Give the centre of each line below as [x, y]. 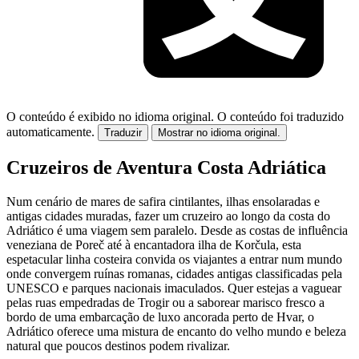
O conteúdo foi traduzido [280, 117]
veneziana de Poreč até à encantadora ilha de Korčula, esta [154, 245]
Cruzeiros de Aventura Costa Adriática [166, 168]
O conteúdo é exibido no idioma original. [110, 117]
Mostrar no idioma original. [219, 133]
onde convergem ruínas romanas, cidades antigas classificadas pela [174, 274]
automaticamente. [50, 132]
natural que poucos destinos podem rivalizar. [118, 346]
